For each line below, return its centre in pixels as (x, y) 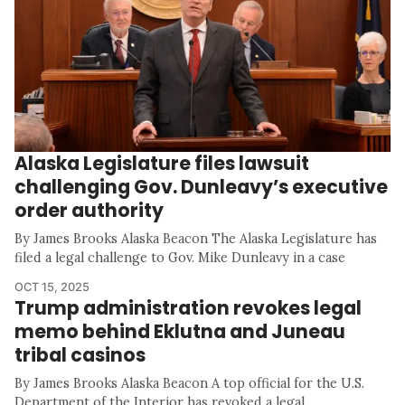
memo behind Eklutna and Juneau (180, 332)
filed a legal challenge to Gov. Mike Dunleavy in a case (180, 258)
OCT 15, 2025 (52, 287)
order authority (89, 211)
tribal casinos (80, 355)
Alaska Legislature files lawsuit (162, 164)
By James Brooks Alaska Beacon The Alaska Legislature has (196, 239)
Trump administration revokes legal (188, 308)
